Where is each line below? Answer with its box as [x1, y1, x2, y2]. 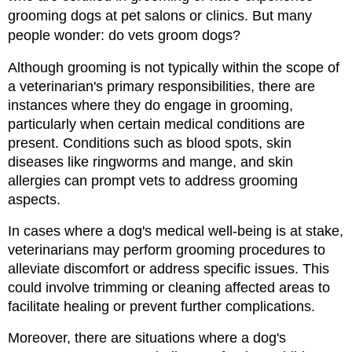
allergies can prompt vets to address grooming [8, 173, 298, 189]
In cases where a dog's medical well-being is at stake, [8, 223, 343, 240]
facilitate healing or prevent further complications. [8, 299, 315, 315]
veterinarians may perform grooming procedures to [8, 242, 325, 258]
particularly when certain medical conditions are [8, 116, 305, 133]
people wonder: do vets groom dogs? [8, 27, 240, 44]
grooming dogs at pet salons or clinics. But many [8, 8, 312, 24]
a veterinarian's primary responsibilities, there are [8, 79, 315, 95]
